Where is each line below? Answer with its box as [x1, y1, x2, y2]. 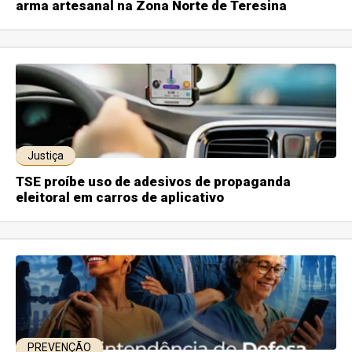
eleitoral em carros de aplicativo [16, 189, 225, 205]
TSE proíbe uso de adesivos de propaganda [16, 173, 291, 189]
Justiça [27, 148, 64, 162]
